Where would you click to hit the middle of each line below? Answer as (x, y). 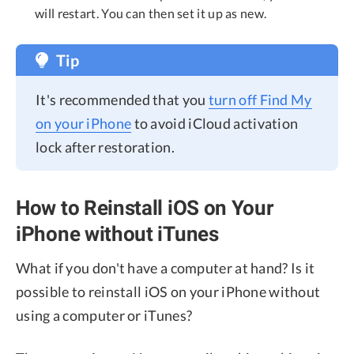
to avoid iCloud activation (215, 124)
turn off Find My (260, 100)
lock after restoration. (105, 147)
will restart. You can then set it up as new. (151, 13)
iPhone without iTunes (117, 233)
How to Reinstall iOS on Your (145, 207)
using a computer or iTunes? (104, 316)
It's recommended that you (122, 100)
